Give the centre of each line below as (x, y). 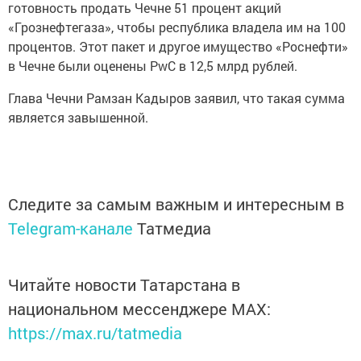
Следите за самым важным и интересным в (176, 204)
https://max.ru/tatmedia (95, 333)
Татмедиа (174, 228)
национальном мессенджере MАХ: (139, 309)
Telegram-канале (71, 228)
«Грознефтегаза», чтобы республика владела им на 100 (177, 27)
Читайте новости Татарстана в (124, 284)
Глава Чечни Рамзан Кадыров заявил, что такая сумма (176, 98)
